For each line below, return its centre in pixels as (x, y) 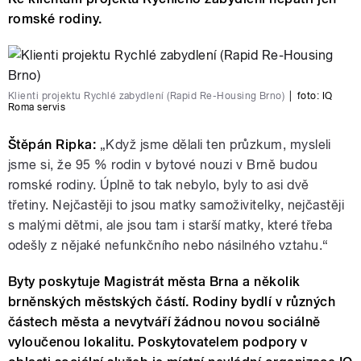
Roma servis (37, 108)
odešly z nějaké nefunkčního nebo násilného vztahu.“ (168, 246)
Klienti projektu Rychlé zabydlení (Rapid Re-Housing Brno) (147, 96)
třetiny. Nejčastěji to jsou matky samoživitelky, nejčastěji (176, 205)
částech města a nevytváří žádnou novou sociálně (164, 322)
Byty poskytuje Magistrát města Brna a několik (154, 282)
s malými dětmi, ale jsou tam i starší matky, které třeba (170, 226)
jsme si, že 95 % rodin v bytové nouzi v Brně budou (163, 165)
